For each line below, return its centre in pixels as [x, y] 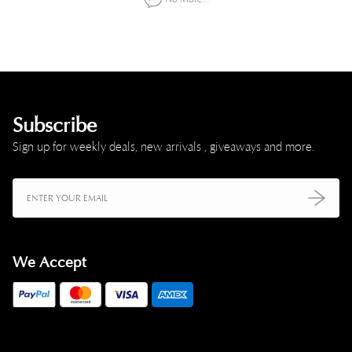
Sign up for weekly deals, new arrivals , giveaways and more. [163, 147]
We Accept [49, 262]
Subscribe [55, 125]
